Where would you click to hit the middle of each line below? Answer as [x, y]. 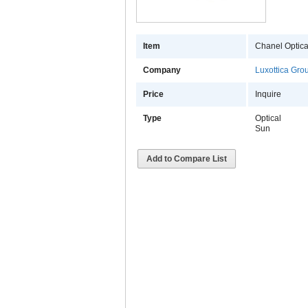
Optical [268, 119]
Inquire [268, 95]
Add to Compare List [187, 159]
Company [162, 70]
